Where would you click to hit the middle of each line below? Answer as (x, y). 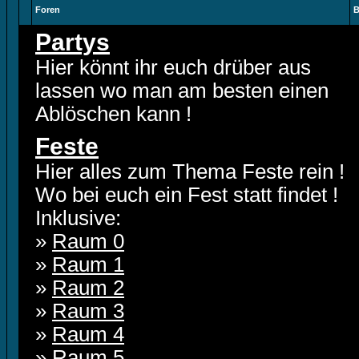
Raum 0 (88, 241)
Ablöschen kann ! (113, 114)
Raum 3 (88, 311)
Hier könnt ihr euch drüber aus (173, 67)
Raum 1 (88, 264)
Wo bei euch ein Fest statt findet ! (187, 195)
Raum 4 (88, 334)
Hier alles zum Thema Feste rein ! (190, 171)
